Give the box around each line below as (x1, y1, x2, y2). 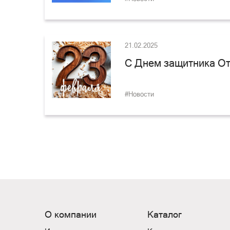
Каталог (147, 209, 182, 220)
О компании (45, 209, 97, 220)
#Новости (125, 90, 154, 98)
